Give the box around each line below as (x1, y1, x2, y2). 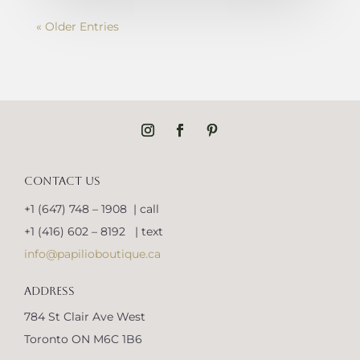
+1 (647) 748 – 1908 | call (24, 201, 159, 216)
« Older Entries (35, 18, 119, 34)
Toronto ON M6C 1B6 (24, 331, 142, 346)
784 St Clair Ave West (24, 309, 145, 324)
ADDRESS (24, 284, 75, 297)
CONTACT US (24, 174, 100, 187)
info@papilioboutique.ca (24, 246, 161, 261)
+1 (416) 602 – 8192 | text (24, 223, 163, 239)
